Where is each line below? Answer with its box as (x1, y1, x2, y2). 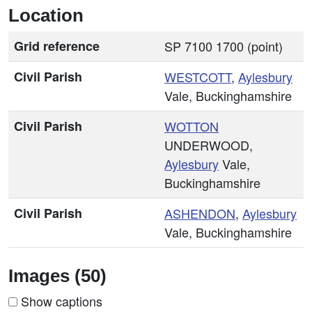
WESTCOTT (164, 68, 231, 86)
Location (8, 6, 84, 25)
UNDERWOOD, (164, 136, 253, 154)
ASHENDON (164, 204, 235, 222)
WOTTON (164, 117, 219, 135)
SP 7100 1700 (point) (164, 37, 283, 55)
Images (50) (8, 266, 107, 286)
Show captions (17, 292, 102, 310)
